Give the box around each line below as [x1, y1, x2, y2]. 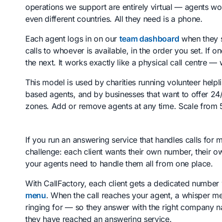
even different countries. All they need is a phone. [25, 13, 203, 24]
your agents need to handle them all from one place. [25, 158, 213, 168]
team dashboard [119, 33, 179, 44]
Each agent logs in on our [25, 33, 119, 44]
